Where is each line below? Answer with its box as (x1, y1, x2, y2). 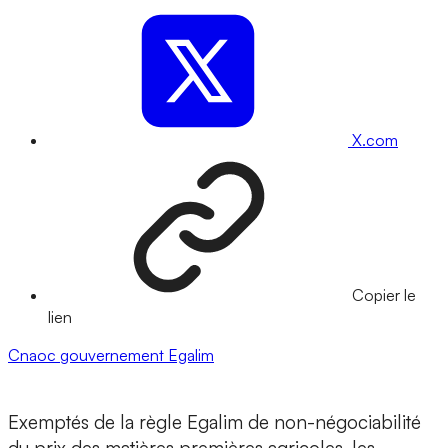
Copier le (352, 285, 416, 306)
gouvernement (60, 345, 168, 366)
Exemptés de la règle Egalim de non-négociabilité (8, 410, 421, 435)
